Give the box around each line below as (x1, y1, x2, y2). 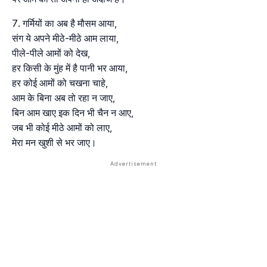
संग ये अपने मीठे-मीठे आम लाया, (12, 32, 119, 45)
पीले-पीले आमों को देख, (12, 47, 90, 60)
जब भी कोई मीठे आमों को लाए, (12, 122, 112, 134)
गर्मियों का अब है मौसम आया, (23, 17, 117, 30)
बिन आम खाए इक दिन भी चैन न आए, (12, 107, 133, 119)
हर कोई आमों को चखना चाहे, (12, 77, 108, 89)
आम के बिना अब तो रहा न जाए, (12, 92, 115, 104)
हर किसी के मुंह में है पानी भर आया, (12, 62, 128, 74)
